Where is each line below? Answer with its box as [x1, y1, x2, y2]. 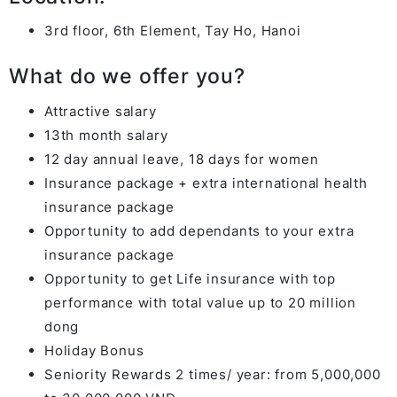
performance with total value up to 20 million [44, 293, 356, 311]
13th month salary [44, 126, 168, 144]
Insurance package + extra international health [44, 174, 368, 191]
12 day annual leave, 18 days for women [44, 150, 319, 167]
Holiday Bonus [44, 341, 144, 359]
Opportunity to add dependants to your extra [44, 222, 354, 239]
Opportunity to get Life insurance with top [44, 269, 336, 287]
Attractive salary [44, 102, 157, 120]
